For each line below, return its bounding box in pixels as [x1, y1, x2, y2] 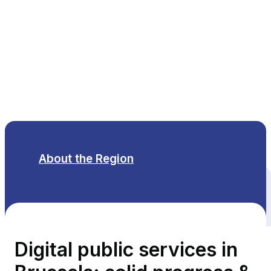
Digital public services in [15, 237, 238, 261]
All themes [97, 189, 155, 202]
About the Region [39, 152, 134, 166]
